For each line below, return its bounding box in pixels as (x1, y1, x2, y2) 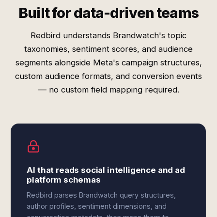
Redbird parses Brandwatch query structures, (27, 191, 176, 199)
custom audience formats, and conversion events (15, 71, 202, 81)
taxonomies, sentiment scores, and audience (24, 44, 193, 54)
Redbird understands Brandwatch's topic (31, 31, 186, 40)
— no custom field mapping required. (38, 85, 179, 94)
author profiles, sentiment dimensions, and (27, 202, 167, 210)
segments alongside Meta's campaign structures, (15, 58, 202, 67)
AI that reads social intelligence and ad (27, 165, 185, 175)
